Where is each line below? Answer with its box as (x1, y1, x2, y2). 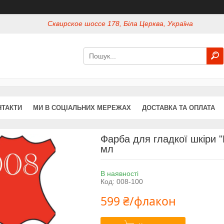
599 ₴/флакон (100, 192, 176, 209)
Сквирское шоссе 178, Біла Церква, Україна (47, 19, 193, 28)
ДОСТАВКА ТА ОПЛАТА (142, 103, 215, 111)
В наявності (100, 169, 138, 177)
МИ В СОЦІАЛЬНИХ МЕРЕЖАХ (33, 103, 131, 111)
